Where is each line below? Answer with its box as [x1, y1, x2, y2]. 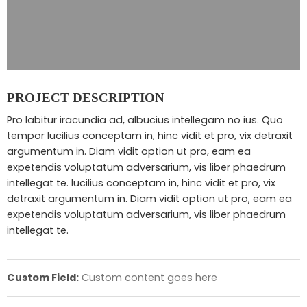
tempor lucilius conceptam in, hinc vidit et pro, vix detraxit [7, 128, 293, 143]
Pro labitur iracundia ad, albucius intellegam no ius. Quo [7, 112, 283, 127]
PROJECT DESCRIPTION [7, 90, 164, 106]
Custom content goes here [79, 270, 217, 284]
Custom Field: [7, 270, 79, 284]
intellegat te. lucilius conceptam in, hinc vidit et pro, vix [7, 175, 275, 190]
